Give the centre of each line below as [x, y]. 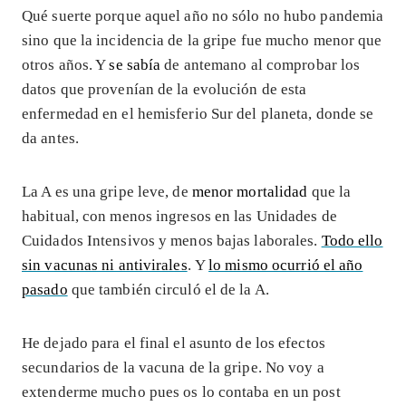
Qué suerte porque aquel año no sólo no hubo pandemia [203, 15]
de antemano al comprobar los [261, 64]
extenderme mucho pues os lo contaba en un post [181, 391]
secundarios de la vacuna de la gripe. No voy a [173, 367]
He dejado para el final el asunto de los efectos [174, 343]
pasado [45, 289]
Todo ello [352, 240]
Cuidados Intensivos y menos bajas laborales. [172, 240]
